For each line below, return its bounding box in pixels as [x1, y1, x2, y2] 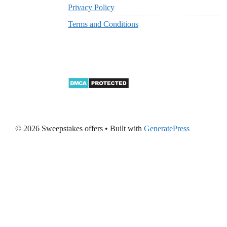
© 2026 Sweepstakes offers [15, 124, 103, 133]
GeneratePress [144, 124, 190, 133]
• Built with [103, 124, 144, 133]
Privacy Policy [68, 3, 115, 12]
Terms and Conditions [68, 19, 138, 28]
